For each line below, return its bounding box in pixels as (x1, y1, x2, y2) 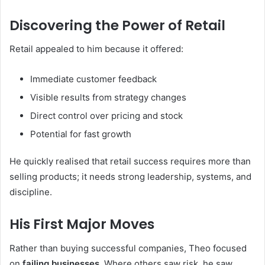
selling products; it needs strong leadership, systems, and (9, 171, 251, 183)
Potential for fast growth (30, 128, 131, 140)
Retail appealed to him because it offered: (9, 43, 183, 55)
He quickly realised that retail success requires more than (9, 156, 251, 167)
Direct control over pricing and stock (30, 110, 183, 122)
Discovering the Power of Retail (9, 15, 225, 35)
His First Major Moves (9, 215, 154, 234)
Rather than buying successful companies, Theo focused (9, 242, 247, 254)
